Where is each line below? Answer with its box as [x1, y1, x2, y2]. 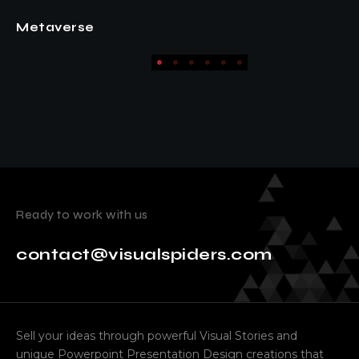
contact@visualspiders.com [16, 244, 272, 264]
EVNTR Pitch [142, 19, 235, 34]
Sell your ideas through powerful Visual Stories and [16, 328, 297, 343]
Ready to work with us [16, 207, 148, 222]
